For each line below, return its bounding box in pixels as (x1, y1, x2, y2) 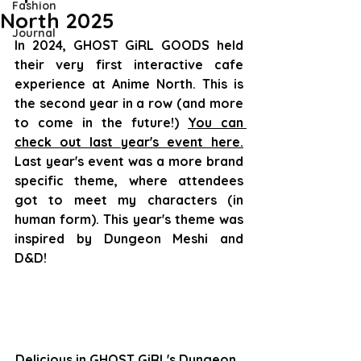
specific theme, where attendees (15, 172, 243, 189)
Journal (12, 26, 56, 41)
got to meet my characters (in (15, 192, 243, 209)
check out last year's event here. (15, 134, 243, 151)
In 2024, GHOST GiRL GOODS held (15, 37, 243, 54)
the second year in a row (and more (15, 95, 243, 112)
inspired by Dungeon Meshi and (15, 230, 243, 247)
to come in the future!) (15, 114, 188, 131)
